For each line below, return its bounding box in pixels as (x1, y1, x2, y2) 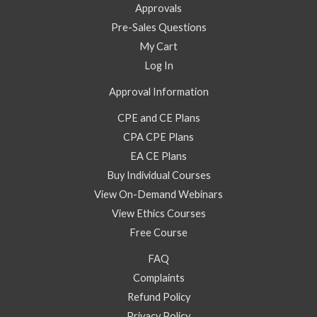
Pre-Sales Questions (110, 21, 207, 34)
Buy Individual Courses (106, 169, 211, 182)
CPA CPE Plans (123, 131, 194, 144)
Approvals (135, 2, 182, 15)
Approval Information (108, 86, 209, 98)
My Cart (139, 40, 178, 53)
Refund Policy (127, 291, 190, 304)
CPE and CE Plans (117, 112, 200, 125)
